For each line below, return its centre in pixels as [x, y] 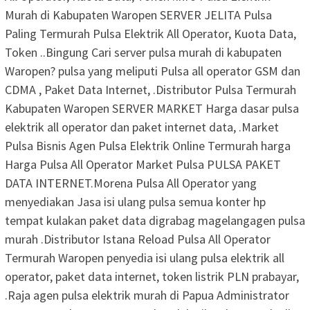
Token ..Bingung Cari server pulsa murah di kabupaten [143, 53]
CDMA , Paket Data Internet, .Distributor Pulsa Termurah [151, 90]
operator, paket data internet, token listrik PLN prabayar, [152, 277]
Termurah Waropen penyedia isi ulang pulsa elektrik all [145, 258]
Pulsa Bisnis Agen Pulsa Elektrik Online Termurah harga [148, 146]
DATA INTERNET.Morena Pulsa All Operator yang [131, 183]
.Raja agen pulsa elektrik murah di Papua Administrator [147, 295]
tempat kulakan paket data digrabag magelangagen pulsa [155, 221]
